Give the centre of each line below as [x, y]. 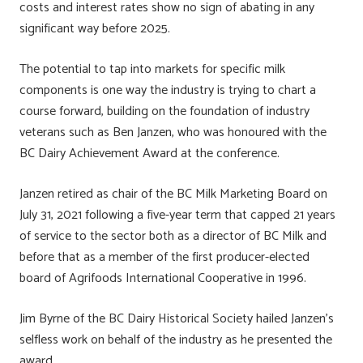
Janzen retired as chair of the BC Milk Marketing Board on [173, 194]
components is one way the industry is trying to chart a [168, 90]
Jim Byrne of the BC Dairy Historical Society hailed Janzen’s [177, 318]
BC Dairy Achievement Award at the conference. [149, 153]
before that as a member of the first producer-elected [164, 257]
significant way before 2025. [95, 28]
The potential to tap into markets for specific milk [152, 69]
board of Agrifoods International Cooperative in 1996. [163, 278]
